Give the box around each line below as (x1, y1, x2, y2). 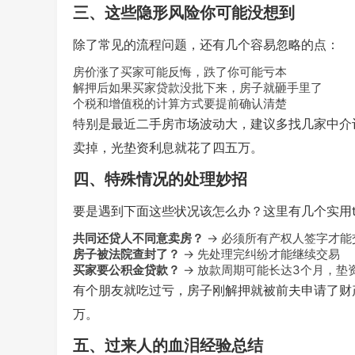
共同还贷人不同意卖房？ (73, 231, 204, 246)
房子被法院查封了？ (73, 246, 180, 261)
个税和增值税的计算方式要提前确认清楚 (73, 96, 287, 111)
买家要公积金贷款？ (73, 262, 180, 277)
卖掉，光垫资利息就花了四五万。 (73, 139, 263, 155)
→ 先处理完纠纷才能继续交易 (180, 246, 340, 261)
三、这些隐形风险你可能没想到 (73, 3, 295, 22)
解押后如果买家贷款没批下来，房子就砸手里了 (73, 80, 323, 95)
